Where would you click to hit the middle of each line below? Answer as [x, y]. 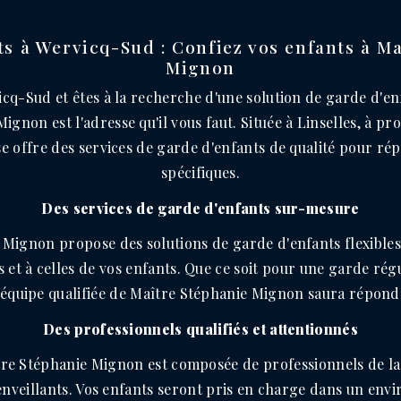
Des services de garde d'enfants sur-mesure [200, 208]
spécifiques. [200, 172]
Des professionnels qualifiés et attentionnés [200, 329]
